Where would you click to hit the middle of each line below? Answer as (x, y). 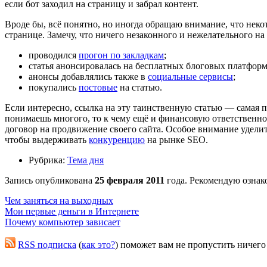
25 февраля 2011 (130, 180)
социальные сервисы (190, 76)
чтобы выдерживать (47, 139)
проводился (54, 55)
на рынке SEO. (176, 139)
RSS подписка (47, 244)
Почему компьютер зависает (63, 222)
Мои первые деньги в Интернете (72, 211)
